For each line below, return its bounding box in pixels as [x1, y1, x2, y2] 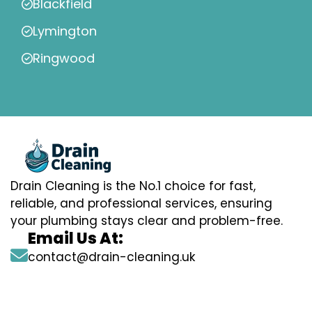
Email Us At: [28, 228, 123, 250]
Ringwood [33, 49, 95, 68]
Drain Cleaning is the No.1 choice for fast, [10, 178, 256, 195]
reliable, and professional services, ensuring [10, 195, 272, 212]
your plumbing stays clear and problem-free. [10, 212, 283, 230]
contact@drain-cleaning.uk [28, 249, 195, 266]
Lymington [33, 22, 97, 40]
